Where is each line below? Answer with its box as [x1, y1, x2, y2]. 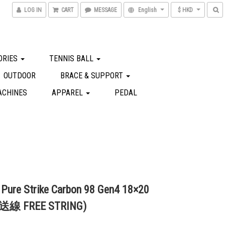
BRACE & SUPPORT [60, 71, 125, 80]
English [138, 7, 157, 14]
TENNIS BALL [49, 54, 95, 63]
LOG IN [24, 7, 42, 14]
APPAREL [52, 88, 85, 97]
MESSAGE [94, 7, 117, 14]
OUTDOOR [4, 71, 36, 80]
